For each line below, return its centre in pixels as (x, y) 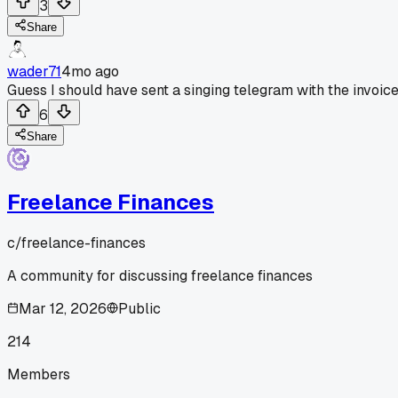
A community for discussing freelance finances (160, 275)
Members (39, 374)
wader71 (34, 71)
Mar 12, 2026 (63, 308)
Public (139, 308)
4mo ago (90, 71)
